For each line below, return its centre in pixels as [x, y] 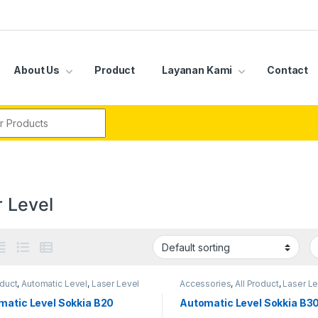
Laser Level [115, 283]
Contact [288, 70]
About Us [36, 70]
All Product [257, 283]
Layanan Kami [196, 70]
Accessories [205, 283]
